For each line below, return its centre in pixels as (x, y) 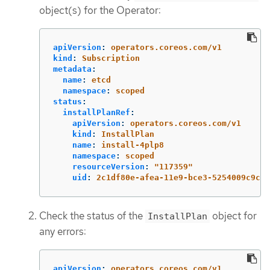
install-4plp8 (133, 145)
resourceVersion (108, 167)
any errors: (63, 232)
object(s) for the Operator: (100, 11)
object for (233, 216)
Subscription (111, 58)
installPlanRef (96, 113)
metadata (72, 69)
